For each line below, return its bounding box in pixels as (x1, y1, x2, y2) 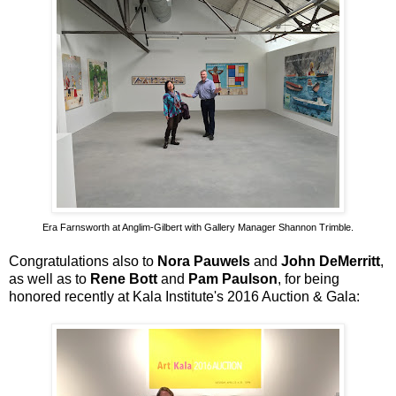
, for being (278, 270, 339, 286)
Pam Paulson (188, 270, 278, 286)
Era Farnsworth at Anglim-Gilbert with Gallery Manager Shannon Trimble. (42, 221, 354, 232)
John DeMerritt (281, 253, 380, 269)
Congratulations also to (9, 253, 157, 269)
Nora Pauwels (157, 253, 250, 269)
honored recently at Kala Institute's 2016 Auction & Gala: (9, 288, 360, 304)
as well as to (9, 270, 90, 286)
